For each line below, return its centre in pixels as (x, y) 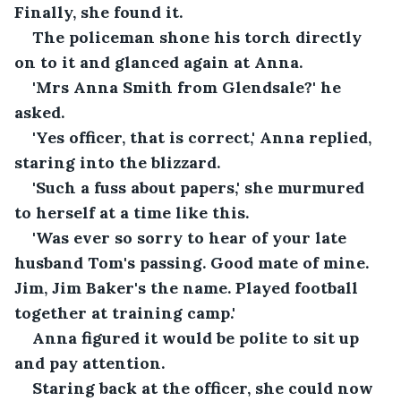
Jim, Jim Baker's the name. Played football (188, 287)
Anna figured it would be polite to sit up (198, 337)
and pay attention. (92, 363)
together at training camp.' (125, 312)
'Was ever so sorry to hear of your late (192, 237)
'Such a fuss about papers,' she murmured (200, 187)
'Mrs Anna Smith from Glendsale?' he (189, 87)
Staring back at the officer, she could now (205, 388)
